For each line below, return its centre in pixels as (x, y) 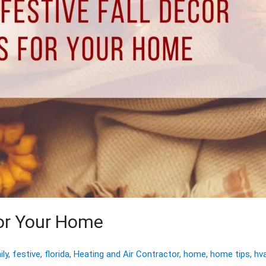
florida (57, 254)
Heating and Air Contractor (126, 254)
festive (26, 254)
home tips (230, 254)
